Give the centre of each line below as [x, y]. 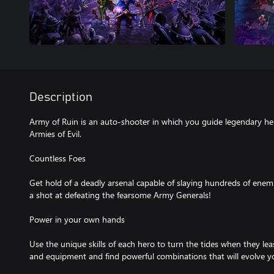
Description [61, 97]
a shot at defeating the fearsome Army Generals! [120, 195]
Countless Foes [57, 158]
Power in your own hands [77, 219]
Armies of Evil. [55, 134]
